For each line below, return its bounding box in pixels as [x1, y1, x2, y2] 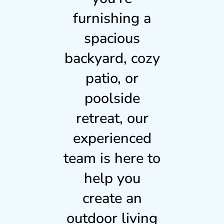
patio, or [85, 68, 138, 88]
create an [82, 188, 142, 208]
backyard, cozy [64, 48, 160, 68]
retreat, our [75, 108, 148, 128]
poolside [84, 88, 140, 108]
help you [83, 168, 140, 188]
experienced [72, 128, 151, 148]
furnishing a [73, 8, 151, 28]
